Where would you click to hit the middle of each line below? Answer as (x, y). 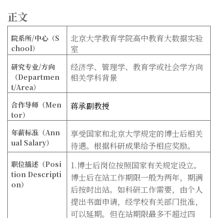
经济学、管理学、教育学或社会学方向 (137, 67)
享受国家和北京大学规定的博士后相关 (137, 133)
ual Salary (29, 142)
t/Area (22, 87)
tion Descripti (36, 174)
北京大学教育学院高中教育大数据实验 (137, 38)
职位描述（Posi (36, 164)
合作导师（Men (36, 104)
